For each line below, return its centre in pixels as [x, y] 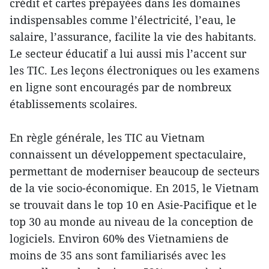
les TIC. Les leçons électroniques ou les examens [134, 71]
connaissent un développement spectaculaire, [128, 155]
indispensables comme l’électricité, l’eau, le [123, 20]
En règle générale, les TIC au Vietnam [107, 138]
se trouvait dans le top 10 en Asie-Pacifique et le [133, 205]
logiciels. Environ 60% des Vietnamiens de [119, 239]
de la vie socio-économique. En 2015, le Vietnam [134, 188]
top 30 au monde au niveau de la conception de [131, 222]
